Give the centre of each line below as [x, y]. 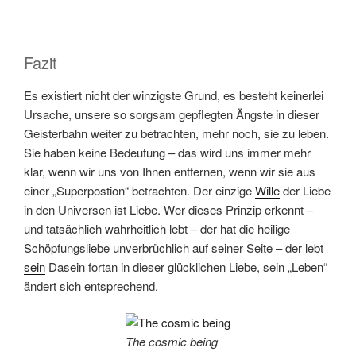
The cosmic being [172, 342]
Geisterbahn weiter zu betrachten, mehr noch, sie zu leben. [176, 133]
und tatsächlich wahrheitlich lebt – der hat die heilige [157, 228]
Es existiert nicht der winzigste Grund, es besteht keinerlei [174, 95]
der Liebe [305, 190]
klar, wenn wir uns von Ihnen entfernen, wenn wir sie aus [170, 171]
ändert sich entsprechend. [91, 285]
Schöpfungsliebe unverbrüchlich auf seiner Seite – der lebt [174, 247]
